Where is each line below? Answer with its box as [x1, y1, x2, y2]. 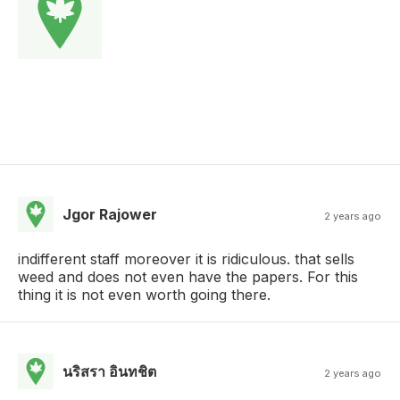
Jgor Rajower [62, 204, 157, 223]
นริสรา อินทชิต [62, 362, 156, 380]
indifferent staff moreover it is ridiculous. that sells [18, 249, 354, 268]
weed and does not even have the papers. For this [18, 267, 358, 286]
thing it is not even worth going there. [18, 285, 271, 304]
